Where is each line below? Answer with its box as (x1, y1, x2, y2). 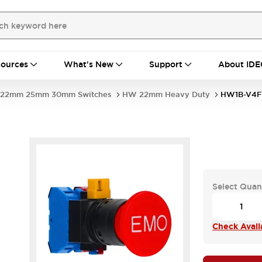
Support (149, 59, 182, 70)
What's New (64, 59, 113, 70)
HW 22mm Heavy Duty (122, 89, 210, 99)
